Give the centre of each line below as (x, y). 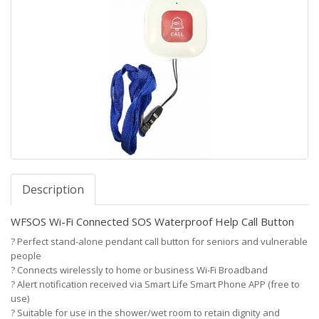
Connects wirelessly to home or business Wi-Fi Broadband (141, 270)
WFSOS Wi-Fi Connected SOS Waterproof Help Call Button (152, 221)
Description (53, 189)
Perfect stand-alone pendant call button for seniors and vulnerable (161, 241)
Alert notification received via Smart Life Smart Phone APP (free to (157, 284)
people (26, 256)
